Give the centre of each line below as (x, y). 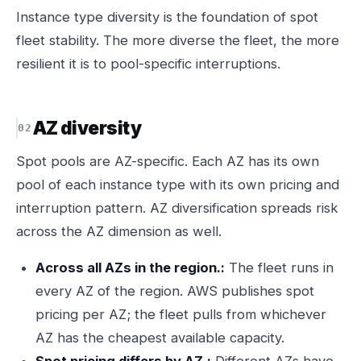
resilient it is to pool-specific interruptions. (148, 64)
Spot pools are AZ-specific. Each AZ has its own (168, 161)
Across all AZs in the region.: (130, 268)
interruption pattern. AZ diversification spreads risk (177, 208)
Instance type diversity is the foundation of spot (167, 17)
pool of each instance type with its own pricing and (178, 185)
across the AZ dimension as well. (119, 231)
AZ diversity (87, 128)
